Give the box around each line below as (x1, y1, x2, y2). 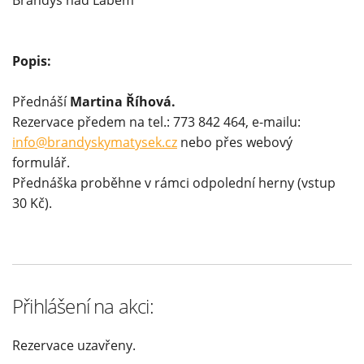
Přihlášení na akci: (12, 292, 154, 320)
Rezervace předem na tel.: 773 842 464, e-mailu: (12, 113, 301, 132)
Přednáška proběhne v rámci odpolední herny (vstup (12, 174, 336, 193)
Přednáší (12, 93, 67, 111)
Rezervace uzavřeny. (12, 336, 136, 355)
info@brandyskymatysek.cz (12, 133, 177, 152)
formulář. (12, 154, 70, 172)
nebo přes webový (177, 133, 292, 152)
